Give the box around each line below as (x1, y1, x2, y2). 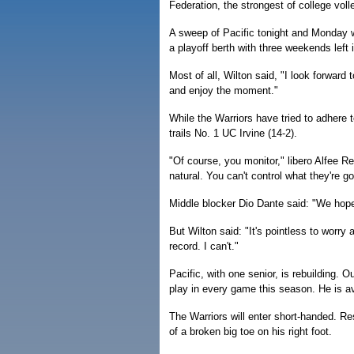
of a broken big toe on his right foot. (169, 326, 332, 337)
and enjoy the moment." (169, 85, 278, 96)
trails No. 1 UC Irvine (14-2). (169, 127, 297, 139)
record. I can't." (169, 240, 239, 252)
